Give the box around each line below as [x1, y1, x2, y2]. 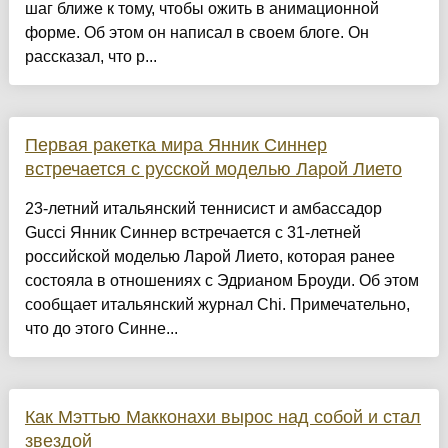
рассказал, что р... [24, 48, 157, 66]
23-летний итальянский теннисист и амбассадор [24, 200, 382, 218]
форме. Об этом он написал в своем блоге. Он [24, 24, 369, 42]
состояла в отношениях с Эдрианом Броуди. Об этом [24, 272, 419, 290]
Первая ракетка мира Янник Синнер [24, 135, 327, 156]
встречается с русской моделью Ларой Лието [24, 159, 402, 180]
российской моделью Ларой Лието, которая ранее [24, 248, 395, 266]
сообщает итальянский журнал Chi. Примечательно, [24, 296, 410, 314]
